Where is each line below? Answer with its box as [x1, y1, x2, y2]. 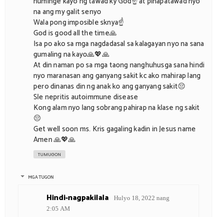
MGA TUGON [28, 173, 54, 181]
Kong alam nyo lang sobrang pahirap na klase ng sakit [33, 102, 200, 114]
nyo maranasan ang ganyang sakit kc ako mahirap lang [33, 70, 201, 82]
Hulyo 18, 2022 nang [114, 194, 170, 201]
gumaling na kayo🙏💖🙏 [33, 48, 109, 61]
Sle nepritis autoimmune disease [33, 91, 139, 104]
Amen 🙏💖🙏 [33, 134, 76, 146]
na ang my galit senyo [33, 6, 102, 18]
